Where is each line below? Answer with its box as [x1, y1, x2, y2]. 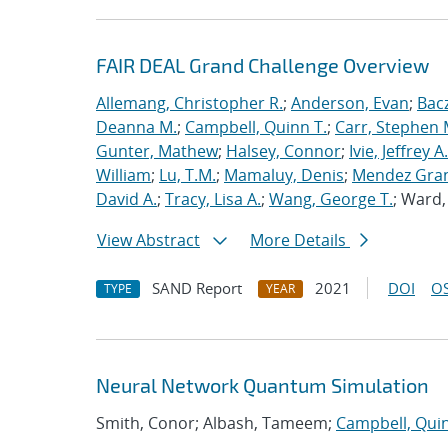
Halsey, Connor [226, 140, 341, 162]
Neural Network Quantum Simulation [96, 373, 429, 397]
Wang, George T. [269, 188, 393, 210]
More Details [250, 229, 350, 251]
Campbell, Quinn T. [185, 116, 327, 138]
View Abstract [97, 229, 200, 251]
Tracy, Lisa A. [165, 188, 261, 210]
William [96, 164, 151, 186]
